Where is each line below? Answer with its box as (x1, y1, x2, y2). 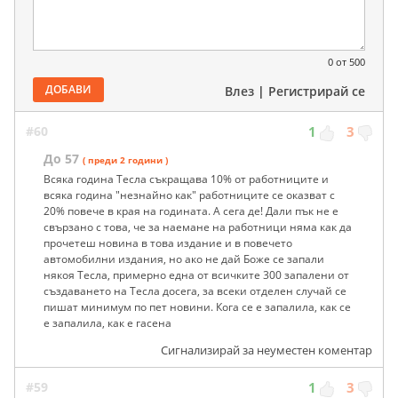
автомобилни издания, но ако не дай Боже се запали (44, 251, 324, 267)
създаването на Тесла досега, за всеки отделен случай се (44, 283, 346, 299)
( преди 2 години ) (83, 154, 168, 167)
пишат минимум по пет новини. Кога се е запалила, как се (44, 299, 351, 315)
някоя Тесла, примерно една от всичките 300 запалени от (44, 267, 349, 283)
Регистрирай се (268, 83, 365, 100)
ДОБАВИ (45, 82, 92, 98)
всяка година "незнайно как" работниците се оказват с (44, 187, 335, 203)
